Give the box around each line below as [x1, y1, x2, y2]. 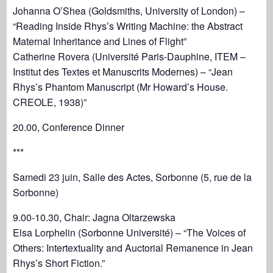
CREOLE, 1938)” [13, 95, 87, 109]
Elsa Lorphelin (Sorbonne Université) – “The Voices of [13, 225, 246, 239]
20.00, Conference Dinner [13, 120, 125, 134]
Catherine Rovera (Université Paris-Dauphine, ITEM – [13, 49, 246, 63]
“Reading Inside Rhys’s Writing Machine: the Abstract [13, 19, 243, 33]
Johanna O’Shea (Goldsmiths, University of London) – [13, 4, 246, 18]
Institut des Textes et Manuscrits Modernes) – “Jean [13, 65, 233, 79]
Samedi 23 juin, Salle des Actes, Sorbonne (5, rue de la [13, 170, 252, 184]
